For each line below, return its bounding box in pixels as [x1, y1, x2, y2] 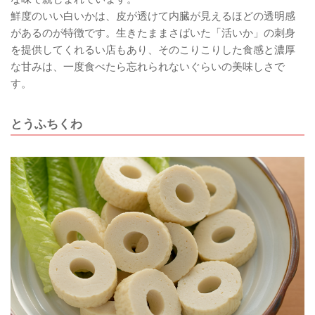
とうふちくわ [11, 117, 82, 131]
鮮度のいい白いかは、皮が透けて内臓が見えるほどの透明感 [11, 10, 295, 23]
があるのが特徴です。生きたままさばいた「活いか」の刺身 [11, 27, 295, 40]
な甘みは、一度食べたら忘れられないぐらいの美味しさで [11, 60, 285, 74]
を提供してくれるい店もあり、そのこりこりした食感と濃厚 [11, 44, 295, 57]
